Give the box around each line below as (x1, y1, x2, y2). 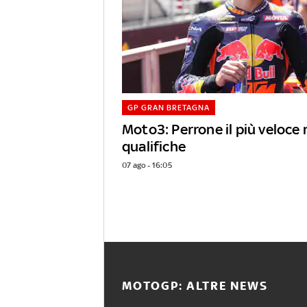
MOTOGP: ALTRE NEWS (122, 279, 268, 293)
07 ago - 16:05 (122, 160, 172, 171)
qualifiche (122, 138, 186, 156)
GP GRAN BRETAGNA (127, 103, 210, 113)
